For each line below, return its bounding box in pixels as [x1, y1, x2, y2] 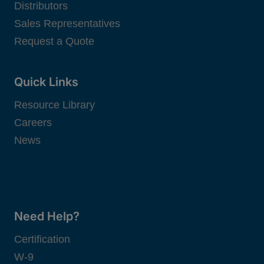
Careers [14, 116, 52, 128]
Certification [14, 233, 70, 245]
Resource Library [14, 98, 95, 111]
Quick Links [14, 74, 78, 89]
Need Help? [14, 209, 82, 223]
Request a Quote [14, 35, 94, 47]
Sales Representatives [14, 17, 120, 29]
